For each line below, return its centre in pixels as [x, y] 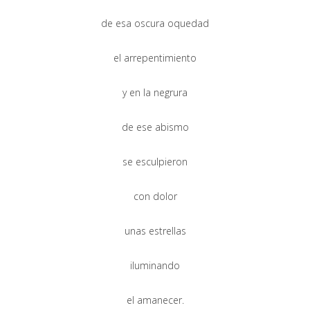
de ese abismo [155, 127]
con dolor [155, 196]
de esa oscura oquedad [155, 23]
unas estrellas [155, 230]
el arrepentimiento [155, 57]
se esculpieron [155, 161]
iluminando [155, 265]
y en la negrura [155, 92]
